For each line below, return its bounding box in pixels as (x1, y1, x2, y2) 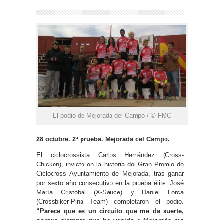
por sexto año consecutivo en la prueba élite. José (36, 179, 184, 187)
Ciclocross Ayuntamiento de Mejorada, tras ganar (36, 170, 184, 178)
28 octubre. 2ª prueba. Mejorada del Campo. (36, 136, 170, 143)
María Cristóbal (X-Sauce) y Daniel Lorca (36, 189, 184, 196)
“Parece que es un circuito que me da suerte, (36, 207, 184, 215)
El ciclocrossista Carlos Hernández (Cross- (36, 151, 184, 159)
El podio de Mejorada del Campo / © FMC (53, 112, 171, 120)
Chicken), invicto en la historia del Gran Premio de (36, 161, 184, 168)
